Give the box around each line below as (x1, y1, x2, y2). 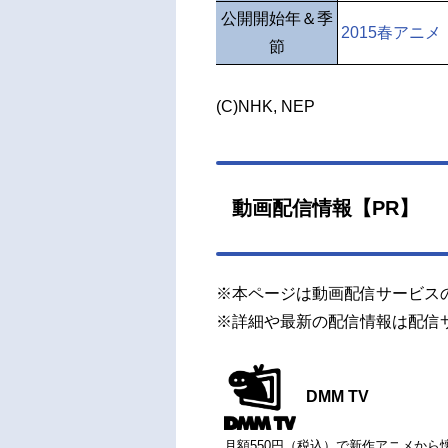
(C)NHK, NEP (216, 98, 315, 115)
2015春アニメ (341, 24, 441, 41)
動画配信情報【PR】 (232, 197, 419, 219)
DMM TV (305, 387, 369, 405)
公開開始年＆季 (220, 10, 333, 27)
